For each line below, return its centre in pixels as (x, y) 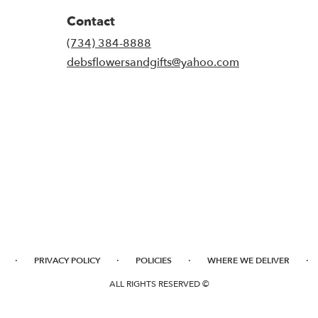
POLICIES (154, 260)
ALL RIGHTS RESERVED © (159, 284)
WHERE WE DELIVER (248, 260)
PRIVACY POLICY (67, 260)
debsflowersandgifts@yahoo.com (153, 62)
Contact (91, 21)
